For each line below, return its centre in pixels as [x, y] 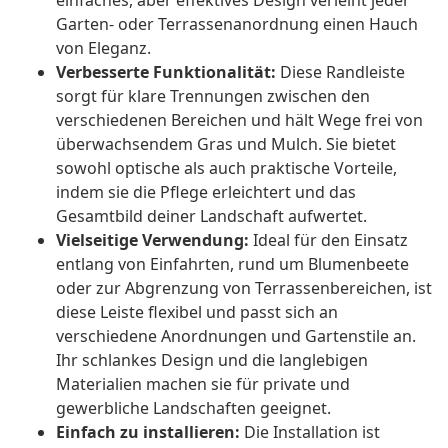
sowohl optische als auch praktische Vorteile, [226, 168]
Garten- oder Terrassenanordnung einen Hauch [237, 24]
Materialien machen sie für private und [203, 384]
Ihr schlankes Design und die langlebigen [212, 360]
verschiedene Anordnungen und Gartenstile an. [236, 336]
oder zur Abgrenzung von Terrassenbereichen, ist [244, 288]
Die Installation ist [310, 432]
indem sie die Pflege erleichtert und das [206, 192]
